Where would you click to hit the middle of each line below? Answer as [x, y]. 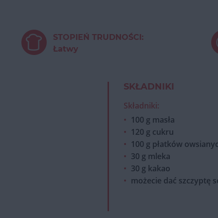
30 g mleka [151, 156]
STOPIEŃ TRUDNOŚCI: [98, 37]
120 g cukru [152, 132]
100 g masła [153, 120]
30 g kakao [151, 168]
